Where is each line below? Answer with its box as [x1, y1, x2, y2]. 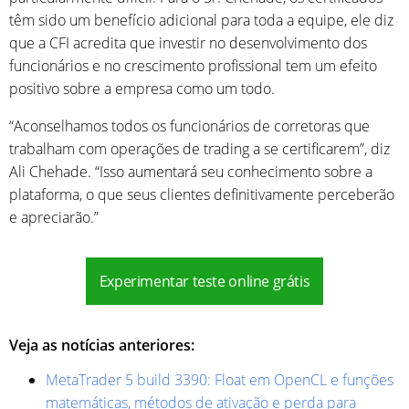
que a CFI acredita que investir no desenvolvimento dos [9, 32, 367, 53]
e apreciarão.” [9, 206, 99, 227]
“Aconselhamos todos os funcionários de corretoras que [9, 115, 370, 136]
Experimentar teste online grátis [99, 270, 310, 291]
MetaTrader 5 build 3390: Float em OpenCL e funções [46, 369, 393, 390]
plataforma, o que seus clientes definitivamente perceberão [9, 184, 394, 204]
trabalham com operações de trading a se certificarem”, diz [9, 138, 390, 159]
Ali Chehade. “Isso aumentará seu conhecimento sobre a [9, 161, 372, 182]
